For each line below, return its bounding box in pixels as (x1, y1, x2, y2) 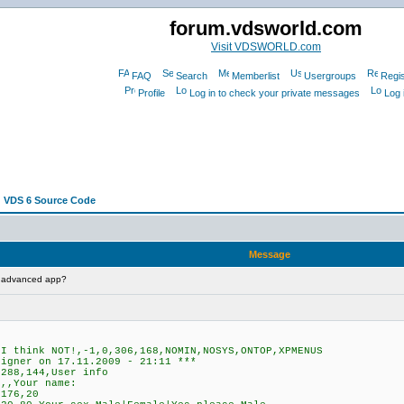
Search (175, 70, 207, 81)
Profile (138, 87, 165, 98)
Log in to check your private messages (189, 87, 360, 98)
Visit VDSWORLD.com (211, 41, 321, 53)
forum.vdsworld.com (170, 17, 363, 40)
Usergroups (303, 70, 356, 81)
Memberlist (231, 70, 280, 81)
